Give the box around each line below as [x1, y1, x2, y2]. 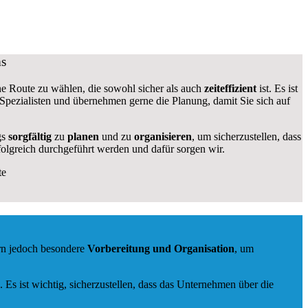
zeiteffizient [203, 82, 256, 94]
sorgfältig [8, 130, 52, 142]
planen [67, 130, 99, 142]
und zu [98, 130, 131, 142]
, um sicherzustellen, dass [191, 130, 301, 142]
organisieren [131, 130, 192, 142]
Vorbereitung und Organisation [87, 243, 234, 255]
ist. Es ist [256, 82, 298, 94]
